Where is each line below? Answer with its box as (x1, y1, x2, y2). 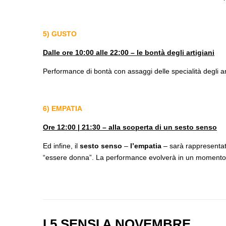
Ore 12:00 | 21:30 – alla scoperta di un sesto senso (43, 123, 217, 131)
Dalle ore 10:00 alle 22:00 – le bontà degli (43, 48, 186, 56)
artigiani (186, 48, 214, 56)
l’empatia (130, 141, 163, 150)
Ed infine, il (43, 141, 80, 150)
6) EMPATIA (43, 104, 82, 112)
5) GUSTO (43, 29, 77, 38)
